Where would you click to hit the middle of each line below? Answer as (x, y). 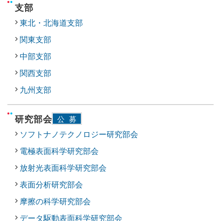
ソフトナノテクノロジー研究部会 (79, 134)
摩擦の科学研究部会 (55, 201)
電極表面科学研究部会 (59, 150)
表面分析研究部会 (51, 184)
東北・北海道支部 (51, 22)
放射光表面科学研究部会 (63, 167)
